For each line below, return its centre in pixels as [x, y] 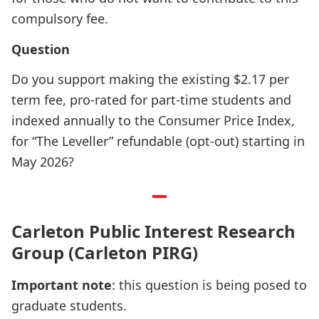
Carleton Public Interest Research [153, 231]
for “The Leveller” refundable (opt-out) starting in [158, 141]
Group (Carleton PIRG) [107, 252]
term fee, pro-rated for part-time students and [151, 100]
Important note [62, 285]
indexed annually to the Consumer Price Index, [153, 120]
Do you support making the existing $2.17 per [150, 79]
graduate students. [69, 305]
